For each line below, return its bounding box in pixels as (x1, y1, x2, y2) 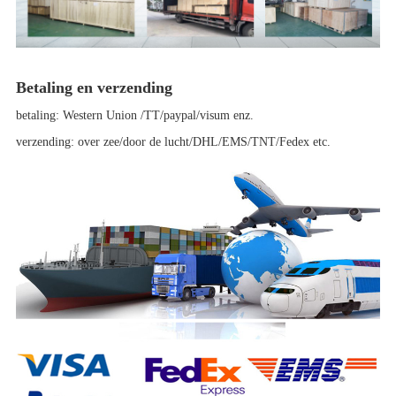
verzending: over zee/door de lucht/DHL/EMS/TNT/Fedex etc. (15, 134, 331, 148)
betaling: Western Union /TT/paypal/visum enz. (15, 108, 254, 122)
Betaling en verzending (15, 78, 172, 96)
